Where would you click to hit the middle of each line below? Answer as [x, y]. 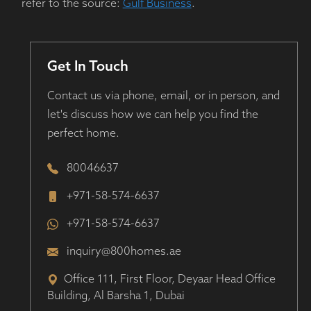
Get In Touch [87, 68]
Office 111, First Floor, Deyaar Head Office [169, 280]
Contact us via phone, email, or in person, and [163, 97]
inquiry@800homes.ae [124, 252]
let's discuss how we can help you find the [152, 116]
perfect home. [83, 134]
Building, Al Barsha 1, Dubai [116, 297]
